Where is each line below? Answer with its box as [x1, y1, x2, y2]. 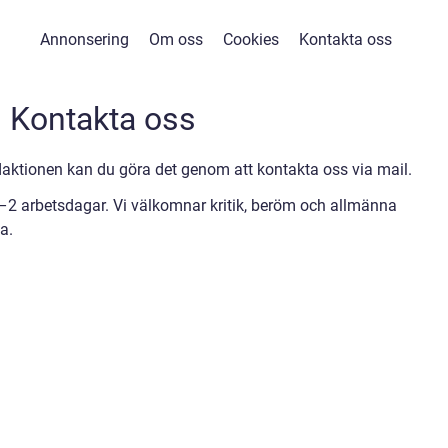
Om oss [148, 30, 203, 49]
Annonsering [39, 30, 129, 49]
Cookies [222, 30, 279, 49]
